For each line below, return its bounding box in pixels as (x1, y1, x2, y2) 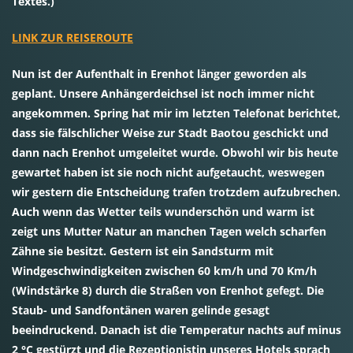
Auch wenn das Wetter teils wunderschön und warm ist (12, 204, 314, 219)
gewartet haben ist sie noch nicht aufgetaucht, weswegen (12, 165, 325, 180)
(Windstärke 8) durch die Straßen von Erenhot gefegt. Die (12, 283, 324, 298)
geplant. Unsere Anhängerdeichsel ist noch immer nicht (12, 86, 314, 101)
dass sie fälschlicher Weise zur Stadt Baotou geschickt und (12, 125, 329, 140)
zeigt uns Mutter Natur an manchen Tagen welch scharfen (12, 224, 326, 239)
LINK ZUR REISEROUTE (12, 30, 133, 45)
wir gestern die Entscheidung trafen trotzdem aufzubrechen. (12, 184, 340, 199)
